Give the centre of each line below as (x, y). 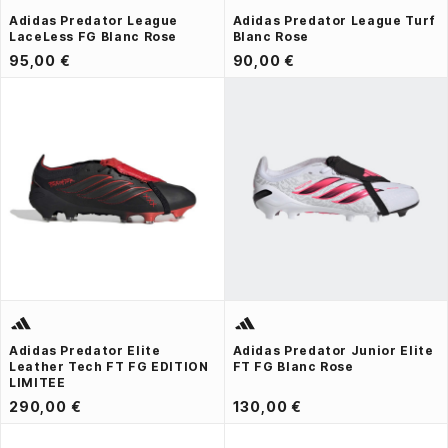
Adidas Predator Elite (85, 350)
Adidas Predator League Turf (334, 20)
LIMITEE (37, 382)
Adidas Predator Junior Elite (333, 350)
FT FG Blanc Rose (293, 366)
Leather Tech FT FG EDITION (109, 366)
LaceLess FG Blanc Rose (93, 36)
